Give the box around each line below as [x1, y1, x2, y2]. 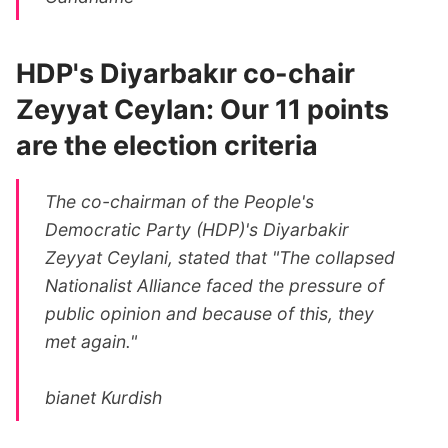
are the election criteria [16, 129, 318, 162]
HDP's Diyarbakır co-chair [16, 57, 355, 90]
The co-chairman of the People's [45, 190, 315, 212]
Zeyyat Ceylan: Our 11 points [16, 93, 389, 126]
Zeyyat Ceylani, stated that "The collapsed [45, 246, 396, 268]
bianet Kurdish [45, 386, 163, 408]
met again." [45, 330, 138, 352]
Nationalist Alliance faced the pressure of [45, 274, 385, 296]
